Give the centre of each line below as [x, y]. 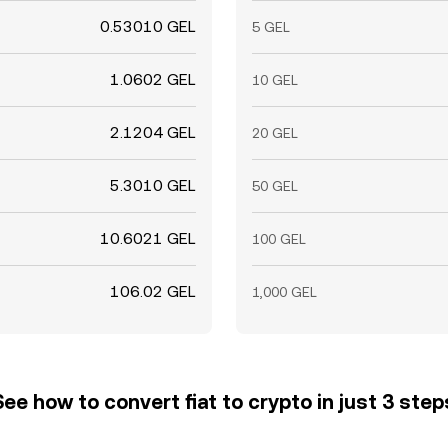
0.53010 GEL [148, 26]
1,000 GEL [284, 292]
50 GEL [275, 186]
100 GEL [279, 239]
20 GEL [275, 133]
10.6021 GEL [148, 238]
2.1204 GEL [153, 132]
